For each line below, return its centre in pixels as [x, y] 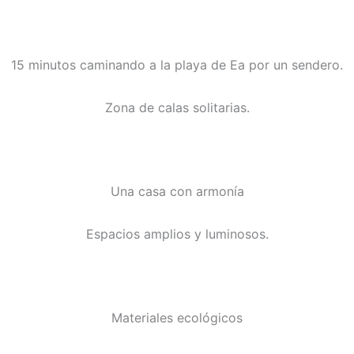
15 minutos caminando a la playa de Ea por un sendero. [177, 65]
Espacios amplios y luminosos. [177, 234]
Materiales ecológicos [177, 318]
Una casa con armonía [177, 192]
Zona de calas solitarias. [177, 108]
